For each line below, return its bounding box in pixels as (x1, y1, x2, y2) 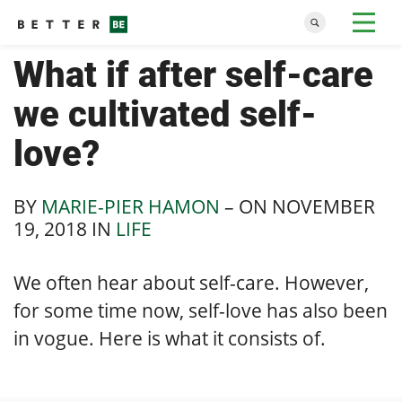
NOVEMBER (272, 194, 375, 219)
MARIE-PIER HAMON (41, 194, 220, 219)
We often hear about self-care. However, (13, 269, 369, 295)
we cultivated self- (13, 93, 317, 135)
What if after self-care (13, 54, 373, 96)
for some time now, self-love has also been (13, 297, 388, 323)
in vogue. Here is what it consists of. (13, 325, 326, 351)
